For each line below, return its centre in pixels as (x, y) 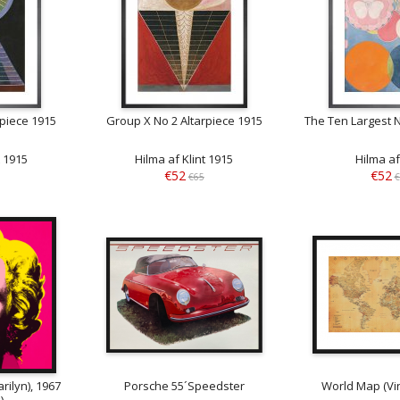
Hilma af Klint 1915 (184, 159)
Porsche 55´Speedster (184, 385)
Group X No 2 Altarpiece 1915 (184, 121)
